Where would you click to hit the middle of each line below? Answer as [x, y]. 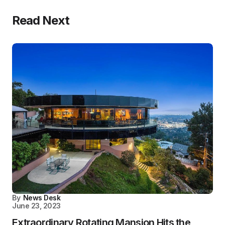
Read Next [41, 20]
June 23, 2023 [36, 205]
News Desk [42, 197]
